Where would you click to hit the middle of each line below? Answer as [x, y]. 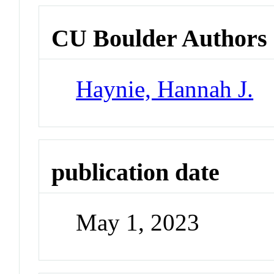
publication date [136, 172]
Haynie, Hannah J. [165, 89]
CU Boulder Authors [160, 39]
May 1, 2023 [138, 223]
